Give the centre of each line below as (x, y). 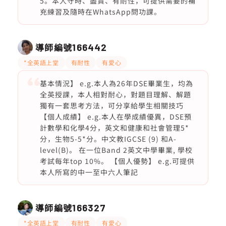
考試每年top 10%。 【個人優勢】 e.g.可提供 (117, 161)
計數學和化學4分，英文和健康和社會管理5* (114, 128)
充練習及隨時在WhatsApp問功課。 (100, 12)
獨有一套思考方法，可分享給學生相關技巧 (111, 105)
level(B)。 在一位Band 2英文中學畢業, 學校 (116, 150)
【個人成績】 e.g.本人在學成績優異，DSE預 (116, 117)
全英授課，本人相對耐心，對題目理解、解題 (115, 94)
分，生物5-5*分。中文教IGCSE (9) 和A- (108, 139)
